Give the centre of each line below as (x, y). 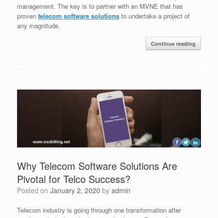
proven (27, 16)
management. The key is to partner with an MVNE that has (100, 6)
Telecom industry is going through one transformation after (99, 210)
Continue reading (173, 44)
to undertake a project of (154, 16)
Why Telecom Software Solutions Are (97, 165)
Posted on (36, 190)
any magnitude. (39, 26)
